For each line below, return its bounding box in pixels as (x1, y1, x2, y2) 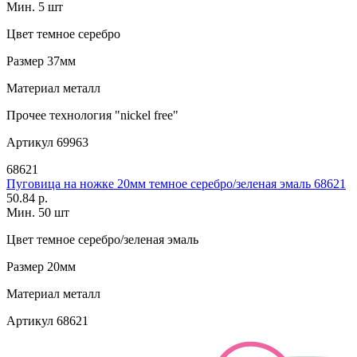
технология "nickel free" (46, 108, 178, 123)
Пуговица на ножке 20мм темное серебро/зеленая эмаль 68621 (6, 177, 346, 191)
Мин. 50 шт (6, 206, 69, 220)
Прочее (6, 108, 46, 123)
